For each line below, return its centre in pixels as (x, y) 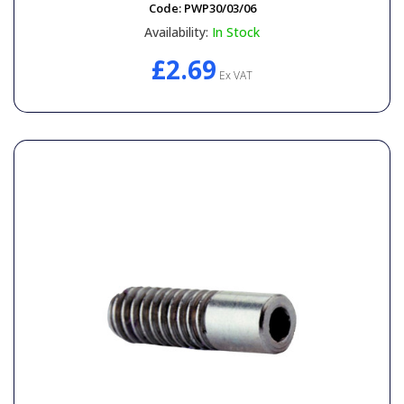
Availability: (176, 32)
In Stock (236, 32)
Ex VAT (234, 75)
